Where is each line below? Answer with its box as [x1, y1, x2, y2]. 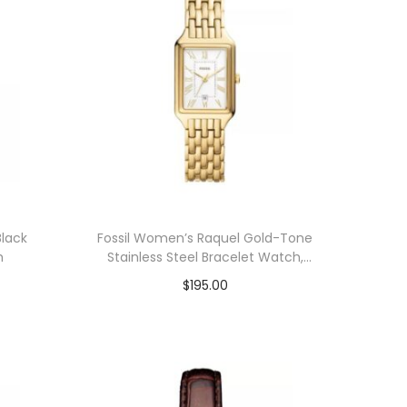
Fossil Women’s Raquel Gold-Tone [97, 229, 313, 247]
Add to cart [177, 303, 250, 322]
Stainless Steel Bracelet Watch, [106, 248, 303, 266]
